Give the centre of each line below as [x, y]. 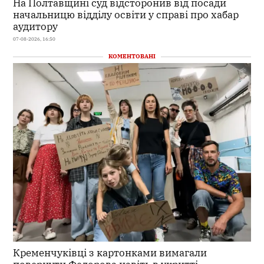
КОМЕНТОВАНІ [132, 57]
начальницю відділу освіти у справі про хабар [126, 14]
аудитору [36, 26]
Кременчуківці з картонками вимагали [110, 253]
